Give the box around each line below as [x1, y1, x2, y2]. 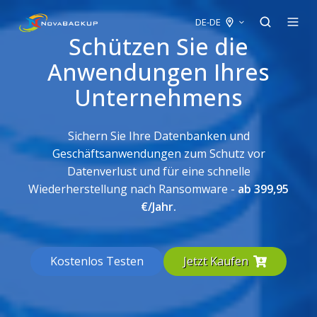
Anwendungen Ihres [47, 57, 270, 87]
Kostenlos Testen [50, 253, 144, 269]
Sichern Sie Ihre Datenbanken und [67, 128, 250, 144]
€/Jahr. [141, 199, 176, 214]
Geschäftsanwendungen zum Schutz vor [52, 146, 265, 161]
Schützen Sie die [69, 31, 248, 62]
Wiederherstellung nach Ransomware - [28, 181, 238, 197]
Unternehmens [74, 82, 243, 113]
